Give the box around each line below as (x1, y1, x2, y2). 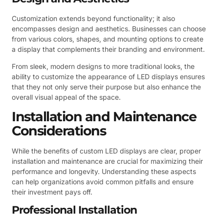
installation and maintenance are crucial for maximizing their (12, 156, 203, 165)
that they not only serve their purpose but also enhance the (12, 83, 201, 91)
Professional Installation (12, 203, 137, 217)
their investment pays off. (12, 187, 92, 196)
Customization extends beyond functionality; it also (12, 14, 175, 22)
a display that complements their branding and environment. (12, 44, 205, 53)
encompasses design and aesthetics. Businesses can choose (12, 24, 206, 33)
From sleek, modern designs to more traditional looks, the (12, 62, 195, 71)
